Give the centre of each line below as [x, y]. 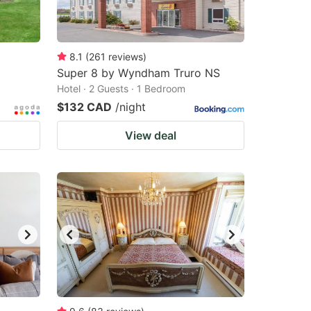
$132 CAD [84, 107]
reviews [126, 57]
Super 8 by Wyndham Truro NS [138, 73]
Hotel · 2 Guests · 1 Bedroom [121, 89]
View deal [151, 135]
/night [131, 107]
